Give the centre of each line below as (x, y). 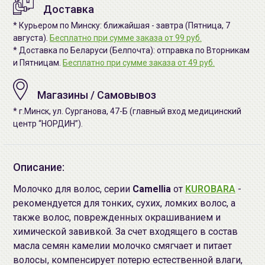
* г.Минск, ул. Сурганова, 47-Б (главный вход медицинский (127, 111)
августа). (31, 38)
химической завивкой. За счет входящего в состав (125, 232)
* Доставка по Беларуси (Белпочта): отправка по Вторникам (131, 50)
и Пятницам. (38, 63)
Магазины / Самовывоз (97, 95)
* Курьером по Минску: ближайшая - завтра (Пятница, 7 (122, 25)
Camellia (152, 189)
